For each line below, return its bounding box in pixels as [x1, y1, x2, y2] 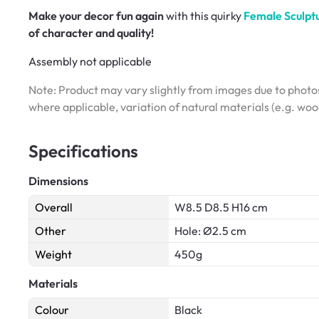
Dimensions [28, 173, 88, 188]
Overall [35, 199, 73, 214]
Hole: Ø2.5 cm [174, 223, 246, 238]
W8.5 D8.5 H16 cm [174, 199, 268, 214]
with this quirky [164, 8, 244, 23]
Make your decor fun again [28, 8, 164, 23]
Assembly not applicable [28, 53, 152, 68]
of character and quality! [28, 25, 154, 40]
